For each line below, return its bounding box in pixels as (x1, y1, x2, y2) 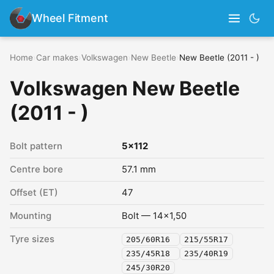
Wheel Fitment (32, 12, 108, 24)
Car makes (36, 53, 78, 62)
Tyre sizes (10, 234, 54, 245)
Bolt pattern (10, 141, 62, 152)
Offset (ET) (10, 187, 58, 198)
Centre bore (10, 164, 63, 175)
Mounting (10, 210, 51, 221)
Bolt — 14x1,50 (122, 210, 187, 221)
